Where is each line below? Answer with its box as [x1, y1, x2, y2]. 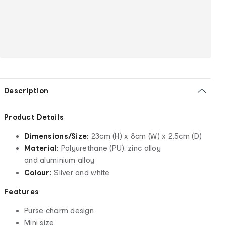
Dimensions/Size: [24, 131, 89, 140]
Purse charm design [24, 206, 94, 215]
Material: [24, 143, 61, 152]
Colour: [24, 167, 52, 177]
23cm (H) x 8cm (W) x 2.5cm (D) [89, 131, 202, 140]
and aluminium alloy [24, 155, 95, 164]
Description [4, 86, 49, 95]
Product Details [4, 112, 64, 121]
